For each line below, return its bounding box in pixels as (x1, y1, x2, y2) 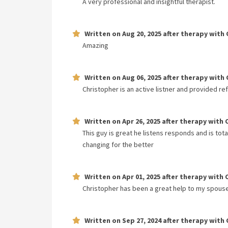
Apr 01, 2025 (122, 172, 160, 181)
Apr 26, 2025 (122, 117, 160, 126)
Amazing (82, 41, 108, 50)
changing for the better (82, 140, 154, 149)
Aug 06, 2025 (122, 73, 161, 82)
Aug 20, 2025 (122, 29, 161, 38)
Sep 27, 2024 (122, 216, 161, 225)
